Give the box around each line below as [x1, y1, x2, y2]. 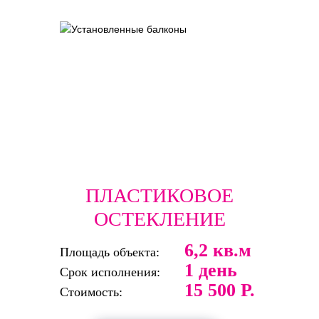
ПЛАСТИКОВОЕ [85, 184, 234, 206]
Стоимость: [60, 284, 122, 299]
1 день [184, 259, 237, 281]
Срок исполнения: [60, 264, 160, 279]
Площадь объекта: [60, 244, 159, 259]
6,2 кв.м [184, 239, 251, 261]
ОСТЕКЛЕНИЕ [93, 207, 226, 230]
